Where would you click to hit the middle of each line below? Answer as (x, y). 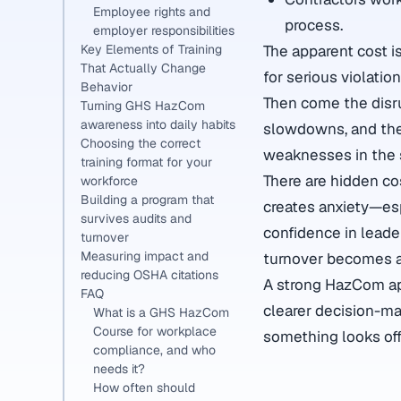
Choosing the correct (141, 143)
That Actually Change (143, 68)
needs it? (119, 369)
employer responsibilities (164, 30)
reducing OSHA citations (149, 275)
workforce (109, 181)
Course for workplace (155, 331)
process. (313, 25)
